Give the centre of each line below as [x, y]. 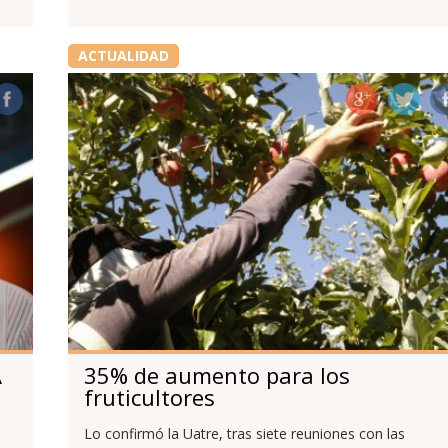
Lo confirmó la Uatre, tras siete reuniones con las [244, 434]
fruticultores [149, 396]
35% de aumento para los [216, 374]
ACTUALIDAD [123, 55]
